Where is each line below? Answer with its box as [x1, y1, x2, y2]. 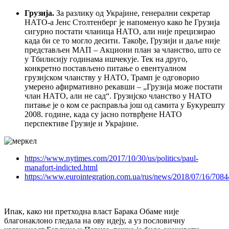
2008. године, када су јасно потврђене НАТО [25, 110, 182, 119]
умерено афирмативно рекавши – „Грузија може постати [25, 82, 222, 91]
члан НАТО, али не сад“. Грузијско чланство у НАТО [25, 91, 212, 101]
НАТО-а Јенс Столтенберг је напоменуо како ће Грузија [25, 18, 220, 27]
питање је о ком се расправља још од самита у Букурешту [25, 101, 225, 110]
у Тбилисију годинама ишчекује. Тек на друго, [25, 55, 188, 64]
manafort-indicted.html [25, 163, 98, 172]
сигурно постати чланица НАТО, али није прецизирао [25, 27, 215, 36]
